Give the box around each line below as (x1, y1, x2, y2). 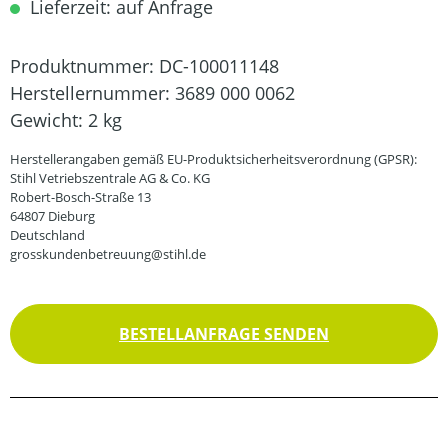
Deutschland (10, 226, 85, 244)
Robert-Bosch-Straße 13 (10, 188, 151, 206)
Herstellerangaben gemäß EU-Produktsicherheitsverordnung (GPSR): (10, 150, 417, 168)
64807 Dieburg (10, 207, 95, 225)
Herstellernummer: (10, 81, 175, 105)
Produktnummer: (10, 54, 159, 78)
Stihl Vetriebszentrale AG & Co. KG (10, 169, 210, 187)
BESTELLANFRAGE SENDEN (119, 323, 329, 345)
